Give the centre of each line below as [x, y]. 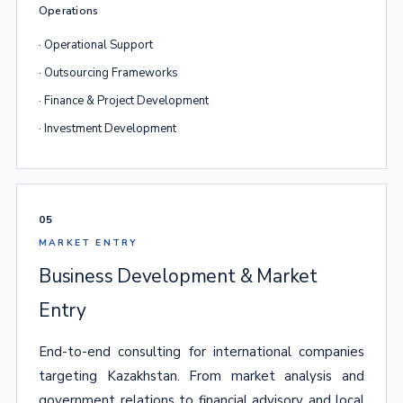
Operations [69, 11]
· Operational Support [96, 45]
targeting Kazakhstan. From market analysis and [201, 376]
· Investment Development [107, 129]
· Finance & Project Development [124, 101]
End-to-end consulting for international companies [201, 352]
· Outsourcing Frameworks [108, 73]
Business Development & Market [178, 276]
